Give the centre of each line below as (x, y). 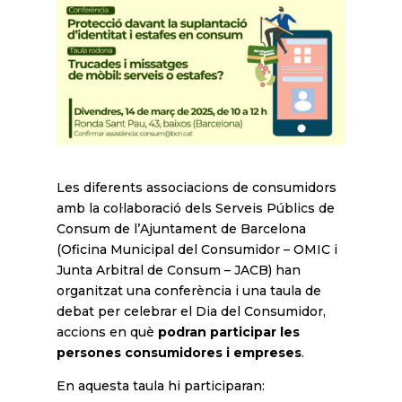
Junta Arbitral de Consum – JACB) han (178, 271)
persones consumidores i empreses (179, 353)
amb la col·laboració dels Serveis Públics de (195, 209)
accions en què (107, 332)
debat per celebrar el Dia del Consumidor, (191, 312)
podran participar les (228, 332)
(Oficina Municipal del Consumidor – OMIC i (197, 250)
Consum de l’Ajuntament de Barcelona (181, 229)
